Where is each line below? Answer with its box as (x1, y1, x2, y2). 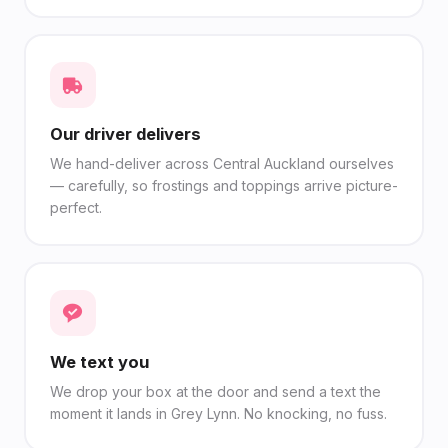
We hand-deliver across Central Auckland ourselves (49, 154, 394, 172)
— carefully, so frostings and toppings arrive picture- (49, 176, 398, 194)
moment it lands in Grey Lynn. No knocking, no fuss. (49, 404, 387, 422)
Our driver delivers (49, 123, 201, 144)
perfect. (49, 198, 102, 216)
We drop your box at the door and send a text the (49, 382, 381, 400)
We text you (49, 351, 149, 372)
